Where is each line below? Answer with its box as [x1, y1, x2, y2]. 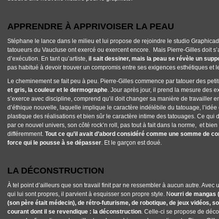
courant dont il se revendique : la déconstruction [7, 208, 141, 215]
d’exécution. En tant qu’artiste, [7, 55, 88, 62]
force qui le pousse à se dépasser [7, 139, 101, 146]
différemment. [7, 131, 45, 137]
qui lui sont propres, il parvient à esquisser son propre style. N [7, 191, 171, 197]
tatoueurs [7, 46, 32, 53]
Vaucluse [42, 46, 66, 53]
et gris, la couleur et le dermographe [7, 87, 108, 93]
